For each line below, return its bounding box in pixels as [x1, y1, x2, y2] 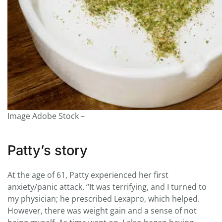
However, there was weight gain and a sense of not [7, 205, 197, 217]
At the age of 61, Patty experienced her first [7, 169, 168, 181]
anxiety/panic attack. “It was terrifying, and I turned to [7, 181, 207, 193]
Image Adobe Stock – [7, 111, 85, 122]
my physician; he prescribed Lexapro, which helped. [7, 193, 200, 205]
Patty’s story [7, 142, 88, 159]
